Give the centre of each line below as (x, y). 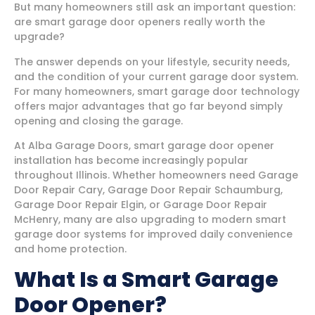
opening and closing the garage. (98, 121)
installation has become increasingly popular (131, 161)
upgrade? (39, 37)
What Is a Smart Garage (146, 279)
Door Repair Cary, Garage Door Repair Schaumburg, (148, 190)
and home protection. (70, 249)
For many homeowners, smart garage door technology (157, 91)
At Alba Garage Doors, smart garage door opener (144, 146)
